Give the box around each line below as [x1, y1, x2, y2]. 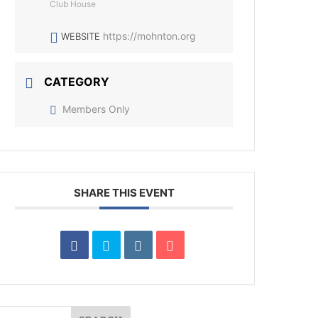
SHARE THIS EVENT [73, 186, 175, 199]
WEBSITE [61, 31, 101, 42]
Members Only [62, 103, 131, 115]
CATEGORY [44, 75, 110, 89]
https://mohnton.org [103, 30, 197, 42]
